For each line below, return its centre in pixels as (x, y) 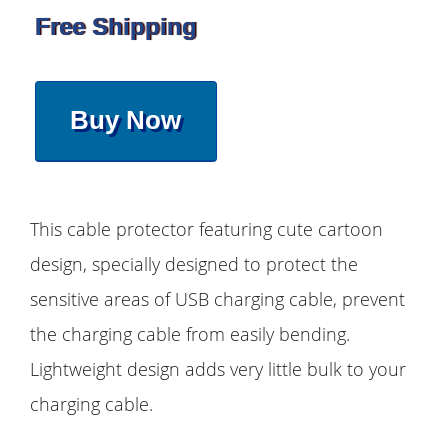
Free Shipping (116, 26)
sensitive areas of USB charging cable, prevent (217, 299)
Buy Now (126, 120)
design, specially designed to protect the (194, 264)
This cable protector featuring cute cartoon (206, 229)
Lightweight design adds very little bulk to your (218, 369)
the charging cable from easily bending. (190, 334)
